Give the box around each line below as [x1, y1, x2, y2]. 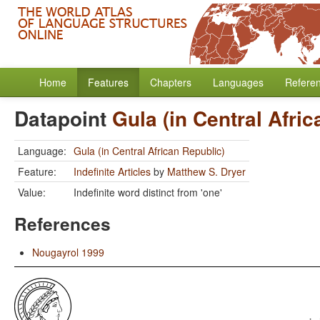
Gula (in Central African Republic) [74, 144, 225, 158]
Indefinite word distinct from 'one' [74, 185, 222, 199]
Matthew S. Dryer [167, 164, 246, 179]
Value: [18, 185, 46, 199]
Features [88, 75, 129, 89]
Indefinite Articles [74, 164, 151, 179]
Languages [213, 75, 264, 89]
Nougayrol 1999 [32, 245, 104, 259]
